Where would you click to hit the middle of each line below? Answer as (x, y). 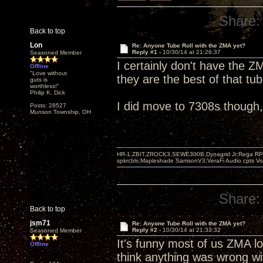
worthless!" (45, 86)
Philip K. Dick (48, 92)
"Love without (48, 73)
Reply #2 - (147, 230)
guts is (39, 80)
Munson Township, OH (60, 112)
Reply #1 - (147, 52)
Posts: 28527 (48, 105)
